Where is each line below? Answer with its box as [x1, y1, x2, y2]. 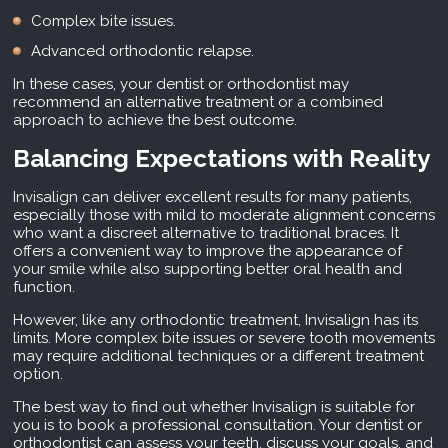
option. [12, 365, 63, 384]
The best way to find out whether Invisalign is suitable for [12, 398, 415, 417]
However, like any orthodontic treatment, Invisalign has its [12, 311, 418, 330]
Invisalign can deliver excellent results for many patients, [12, 188, 412, 207]
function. [12, 278, 75, 297]
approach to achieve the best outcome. [12, 111, 297, 130]
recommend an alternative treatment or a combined [12, 93, 383, 112]
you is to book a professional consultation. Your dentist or [12, 416, 422, 435]
